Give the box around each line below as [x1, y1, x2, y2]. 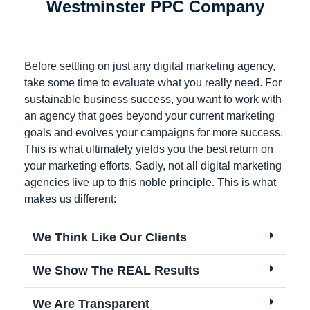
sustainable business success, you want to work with [24, 93, 282, 106]
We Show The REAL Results [33, 264, 199, 278]
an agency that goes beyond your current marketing [24, 110, 275, 122]
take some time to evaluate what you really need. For [24, 77, 282, 89]
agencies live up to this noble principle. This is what [24, 176, 276, 189]
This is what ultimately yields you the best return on [24, 143, 273, 156]
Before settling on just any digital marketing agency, [24, 60, 275, 73]
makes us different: [24, 193, 116, 206]
